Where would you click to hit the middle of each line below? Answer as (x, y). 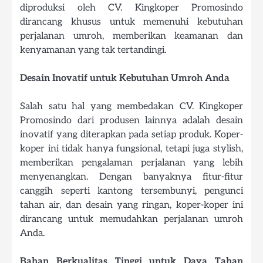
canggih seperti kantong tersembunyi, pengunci (131, 190)
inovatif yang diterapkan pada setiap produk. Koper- (131, 134)
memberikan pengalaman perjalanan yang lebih (131, 162)
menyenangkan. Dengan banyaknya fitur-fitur (131, 176)
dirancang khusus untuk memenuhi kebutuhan (131, 21)
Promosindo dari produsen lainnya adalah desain (131, 120)
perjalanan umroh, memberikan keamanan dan (131, 36)
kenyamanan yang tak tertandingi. (93, 50)
